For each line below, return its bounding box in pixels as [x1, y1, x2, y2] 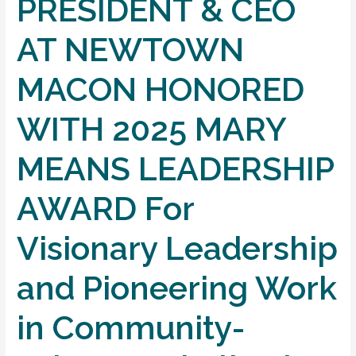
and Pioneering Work [17, 268, 338, 308]
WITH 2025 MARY [17, 109, 286, 149]
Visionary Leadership [17, 228, 339, 268]
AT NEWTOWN [17, 29, 245, 69]
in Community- [17, 308, 246, 347]
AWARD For [17, 188, 195, 228]
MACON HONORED [17, 69, 305, 109]
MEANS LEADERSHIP [17, 149, 335, 188]
